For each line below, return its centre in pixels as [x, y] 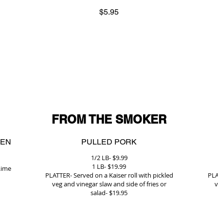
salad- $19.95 [109, 193]
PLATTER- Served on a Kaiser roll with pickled [109, 175]
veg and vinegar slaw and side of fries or [109, 184]
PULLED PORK [109, 142]
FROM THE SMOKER [109, 119]
